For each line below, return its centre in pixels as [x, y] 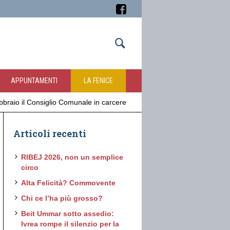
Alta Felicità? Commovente [69, 183]
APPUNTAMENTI [34, 81]
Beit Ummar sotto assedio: [68, 214]
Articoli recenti [50, 133]
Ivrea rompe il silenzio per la [70, 224]
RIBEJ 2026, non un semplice [72, 157]
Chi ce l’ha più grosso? [62, 198]
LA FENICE [98, 81]
